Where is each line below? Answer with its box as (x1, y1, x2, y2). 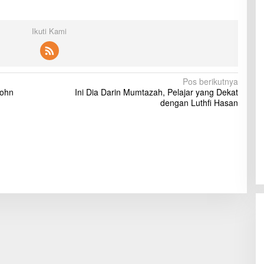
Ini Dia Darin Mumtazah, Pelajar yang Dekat (74, 86, 238, 98)
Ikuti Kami (32, 25, 67, 37)
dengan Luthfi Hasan (160, 97, 238, 109)
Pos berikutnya (182, 75, 238, 88)
